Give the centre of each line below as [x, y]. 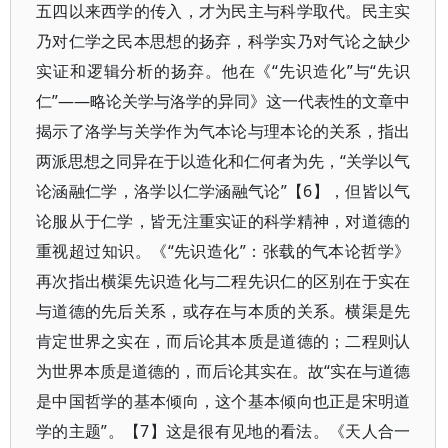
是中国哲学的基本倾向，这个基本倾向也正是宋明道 [223, 401]
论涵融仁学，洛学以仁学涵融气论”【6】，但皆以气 [223, 191]
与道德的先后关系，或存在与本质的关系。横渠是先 [223, 311]
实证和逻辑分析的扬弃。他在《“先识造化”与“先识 [223, 71]
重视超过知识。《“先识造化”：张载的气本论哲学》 [223, 251]
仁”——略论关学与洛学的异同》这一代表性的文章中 [223, 101]
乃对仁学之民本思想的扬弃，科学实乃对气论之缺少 [223, 41]
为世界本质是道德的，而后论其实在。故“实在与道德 [223, 371]
